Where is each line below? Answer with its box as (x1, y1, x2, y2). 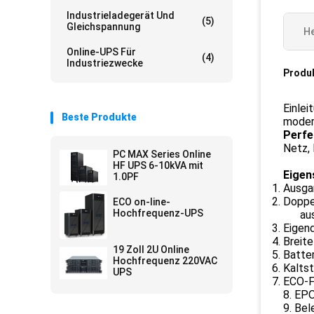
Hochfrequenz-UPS (113, 207, 203, 219)
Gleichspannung (67, 21, 140, 33)
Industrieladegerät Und (67, 10, 175, 22)
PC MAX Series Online (113, 149, 211, 161)
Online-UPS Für (67, 46, 136, 58)
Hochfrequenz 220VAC (113, 255, 217, 267)
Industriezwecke (67, 57, 143, 69)
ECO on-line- (113, 196, 170, 208)
